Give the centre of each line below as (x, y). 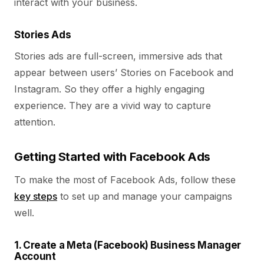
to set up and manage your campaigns (145, 196)
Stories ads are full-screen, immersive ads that (118, 56)
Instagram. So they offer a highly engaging (109, 89)
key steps (36, 196)
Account (35, 256)
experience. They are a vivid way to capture (113, 105)
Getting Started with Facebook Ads (112, 157)
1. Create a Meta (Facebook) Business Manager (128, 245)
